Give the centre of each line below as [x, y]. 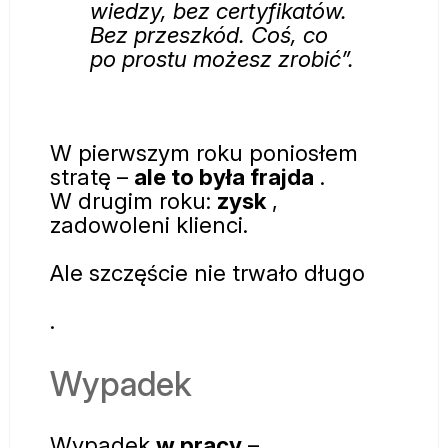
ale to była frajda [224, 177]
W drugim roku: [133, 201]
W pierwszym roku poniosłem [204, 153]
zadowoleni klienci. [149, 225]
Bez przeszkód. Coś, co [209, 34]
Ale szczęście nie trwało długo [207, 273]
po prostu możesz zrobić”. [222, 58]
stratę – [92, 177]
